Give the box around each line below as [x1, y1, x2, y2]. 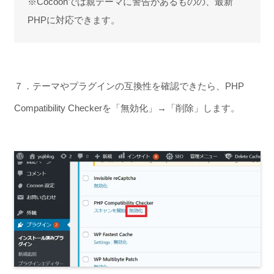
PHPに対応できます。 [28, 14, 120, 25]
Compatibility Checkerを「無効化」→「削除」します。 [13, 102, 240, 113]
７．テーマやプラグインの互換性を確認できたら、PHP [13, 80, 244, 91]
